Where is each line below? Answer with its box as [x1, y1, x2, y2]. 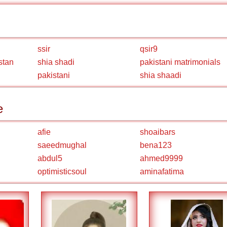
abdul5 [37, 154, 62, 163]
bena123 [140, 141, 172, 149]
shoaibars [140, 128, 175, 136]
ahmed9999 [140, 154, 183, 163]
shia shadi [37, 58, 74, 66]
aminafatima [140, 167, 184, 176]
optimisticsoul [37, 167, 87, 176]
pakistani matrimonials [140, 58, 220, 66]
